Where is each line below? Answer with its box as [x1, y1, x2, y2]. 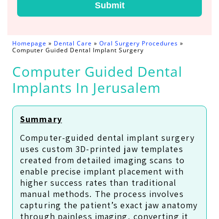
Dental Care [54, 39, 92, 48]
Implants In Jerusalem [12, 78, 161, 97]
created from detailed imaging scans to [20, 154, 185, 166]
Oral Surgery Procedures [99, 39, 178, 48]
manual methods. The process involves [20, 188, 184, 199]
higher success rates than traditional [20, 176, 176, 188]
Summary [20, 113, 62, 125]
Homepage [12, 39, 46, 48]
